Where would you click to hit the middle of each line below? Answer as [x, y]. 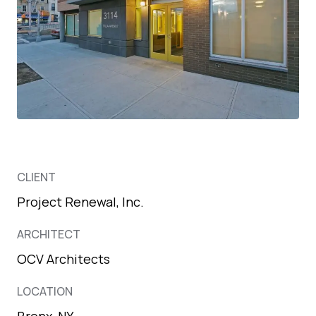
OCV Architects [63, 259]
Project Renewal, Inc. [80, 201]
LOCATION [45, 291]
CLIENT [36, 177]
